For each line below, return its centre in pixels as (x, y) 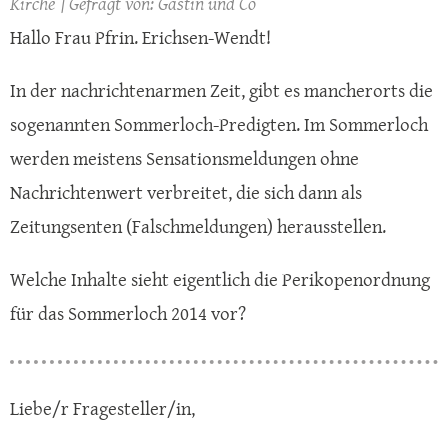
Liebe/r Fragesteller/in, (102, 408)
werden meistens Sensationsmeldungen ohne (184, 158)
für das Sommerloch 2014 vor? (128, 313)
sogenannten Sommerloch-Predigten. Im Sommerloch (219, 124)
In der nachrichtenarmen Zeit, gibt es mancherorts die (221, 90)
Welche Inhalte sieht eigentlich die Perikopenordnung (220, 279)
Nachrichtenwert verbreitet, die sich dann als (186, 192)
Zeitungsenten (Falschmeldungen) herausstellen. (198, 226)
